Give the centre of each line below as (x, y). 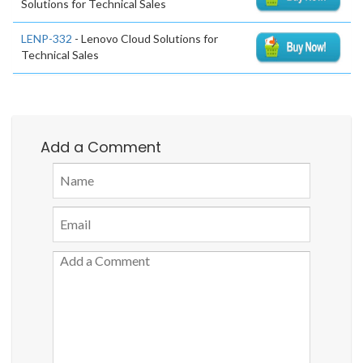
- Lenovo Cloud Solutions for (145, 38)
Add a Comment (101, 147)
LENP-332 (47, 38)
